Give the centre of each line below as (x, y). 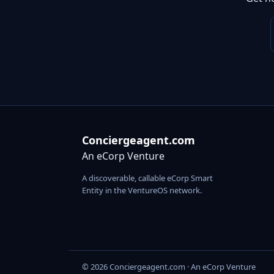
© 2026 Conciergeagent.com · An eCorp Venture (169, 267)
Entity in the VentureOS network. (142, 191)
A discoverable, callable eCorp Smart (147, 178)
